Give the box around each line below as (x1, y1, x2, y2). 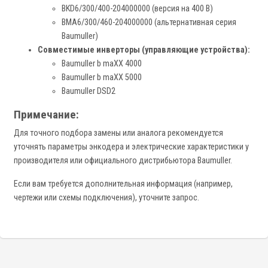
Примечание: (14, 108, 79, 122)
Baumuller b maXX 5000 (62, 72, 142, 83)
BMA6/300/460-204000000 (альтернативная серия (62, 17, 236, 28)
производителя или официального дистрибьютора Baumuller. (14, 156, 232, 166)
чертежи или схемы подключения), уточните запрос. (14, 193, 199, 203)
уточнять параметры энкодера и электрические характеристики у (14, 142, 249, 153)
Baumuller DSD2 (62, 86, 115, 97)
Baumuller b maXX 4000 (62, 59, 142, 69)
